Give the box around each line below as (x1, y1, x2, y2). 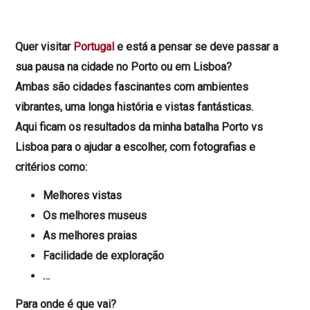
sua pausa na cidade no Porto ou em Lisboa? (15, 60, 232, 73)
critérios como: (15, 161, 88, 174)
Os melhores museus (43, 209, 147, 222)
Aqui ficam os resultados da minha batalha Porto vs (15, 120, 264, 134)
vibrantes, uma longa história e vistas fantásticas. (15, 100, 254, 113)
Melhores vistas (43, 189, 122, 202)
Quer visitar (15, 40, 74, 53)
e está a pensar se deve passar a (114, 40, 279, 53)
